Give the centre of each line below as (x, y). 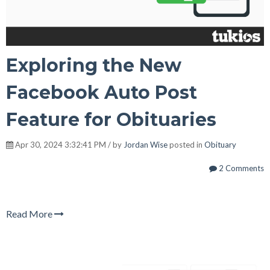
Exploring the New (94, 66)
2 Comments (240, 168)
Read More (30, 214)
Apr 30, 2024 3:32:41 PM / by (68, 145)
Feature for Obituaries (111, 120)
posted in (186, 145)
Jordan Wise (146, 145)
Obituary (220, 145)
